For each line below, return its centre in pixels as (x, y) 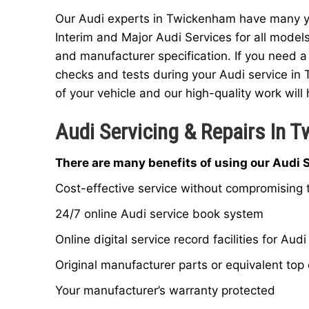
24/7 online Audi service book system (159, 213)
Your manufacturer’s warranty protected (165, 290)
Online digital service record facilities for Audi (180, 239)
